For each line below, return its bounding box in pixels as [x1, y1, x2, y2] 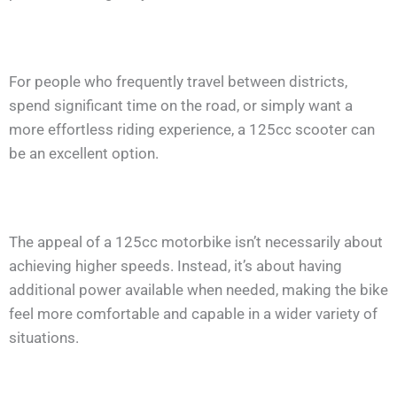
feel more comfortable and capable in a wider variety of [9, 304, 378, 323]
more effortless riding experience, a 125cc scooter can [9, 120, 375, 138]
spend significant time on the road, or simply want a [9, 96, 353, 114]
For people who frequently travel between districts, [9, 72, 347, 90]
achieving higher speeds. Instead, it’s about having [9, 256, 342, 275]
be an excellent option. [9, 144, 159, 162]
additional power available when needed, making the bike [9, 280, 388, 299]
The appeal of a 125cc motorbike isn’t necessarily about [9, 232, 383, 251]
